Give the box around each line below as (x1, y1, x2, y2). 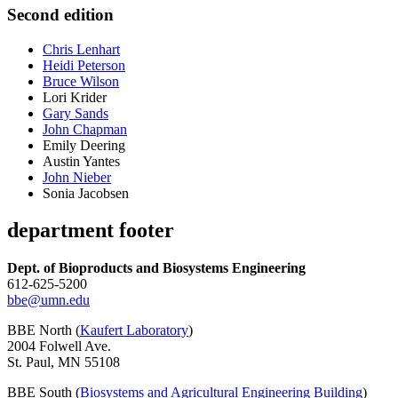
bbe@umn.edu (7, 292, 90, 308)
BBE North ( (7, 322, 80, 338)
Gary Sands (43, 105, 108, 121)
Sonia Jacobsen (43, 185, 129, 201)
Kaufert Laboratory (80, 322, 188, 338)
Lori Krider (43, 89, 107, 105)
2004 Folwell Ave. (7, 338, 111, 354)
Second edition (7, 4, 114, 24)
